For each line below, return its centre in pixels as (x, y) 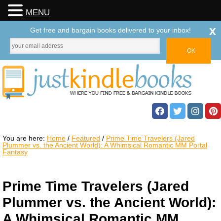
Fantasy (15, 152)
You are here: (25, 138)
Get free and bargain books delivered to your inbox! (110, 30)
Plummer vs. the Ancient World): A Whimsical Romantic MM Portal (105, 145)
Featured (86, 138)
